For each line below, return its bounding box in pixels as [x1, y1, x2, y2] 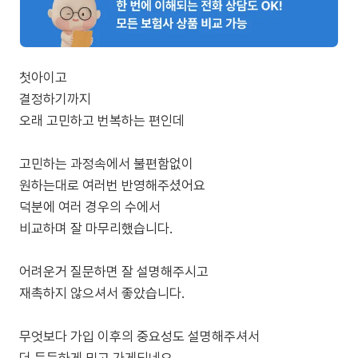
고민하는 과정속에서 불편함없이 [19, 156, 193, 173]
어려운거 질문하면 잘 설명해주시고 [19, 264, 209, 280]
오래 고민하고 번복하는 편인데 [19, 113, 185, 129]
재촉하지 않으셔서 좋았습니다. [19, 285, 185, 302]
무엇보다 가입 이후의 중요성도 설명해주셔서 [19, 328, 260, 345]
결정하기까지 [19, 91, 91, 108]
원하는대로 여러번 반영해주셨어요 [19, 177, 205, 194]
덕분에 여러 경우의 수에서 [19, 199, 161, 216]
